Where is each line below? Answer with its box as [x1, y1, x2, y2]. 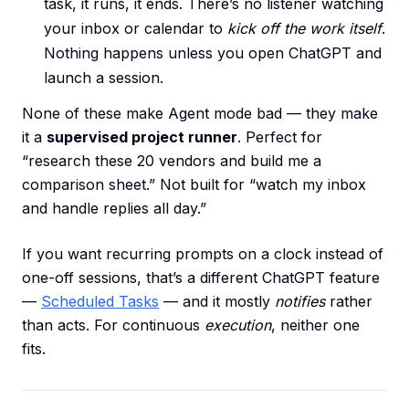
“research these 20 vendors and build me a [22, 152, 321, 171]
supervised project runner [47, 128, 237, 147]
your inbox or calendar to [44, 19, 227, 38]
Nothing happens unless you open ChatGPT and [44, 44, 382, 63]
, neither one [271, 316, 360, 335]
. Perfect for [237, 128, 322, 147]
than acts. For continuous [22, 316, 204, 335]
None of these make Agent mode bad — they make [22, 104, 378, 123]
